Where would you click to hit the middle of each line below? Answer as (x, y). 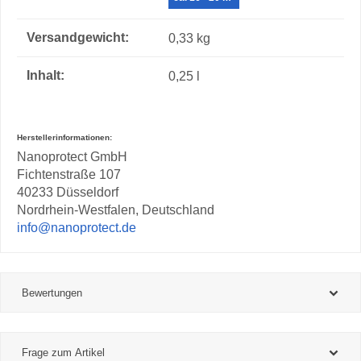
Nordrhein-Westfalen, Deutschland (116, 210)
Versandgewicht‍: (78, 38)
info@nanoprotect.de (77, 228)
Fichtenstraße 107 (69, 174)
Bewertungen (52, 293)
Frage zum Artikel (63, 353)
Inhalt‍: (46, 76)
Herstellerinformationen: (64, 137)
